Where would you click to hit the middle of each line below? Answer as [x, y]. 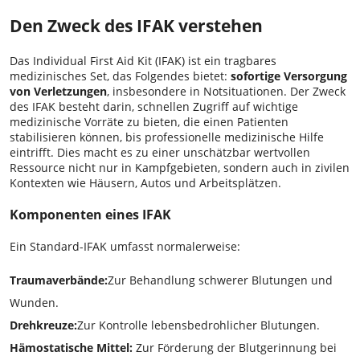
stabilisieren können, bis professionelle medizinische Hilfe [167, 137]
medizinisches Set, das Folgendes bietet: [119, 76]
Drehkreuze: [43, 325]
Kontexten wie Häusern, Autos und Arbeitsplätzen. [145, 183]
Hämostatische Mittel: [73, 348]
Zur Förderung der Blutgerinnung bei [236, 348]
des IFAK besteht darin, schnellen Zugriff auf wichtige [154, 107]
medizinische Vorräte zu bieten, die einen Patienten [149, 122]
